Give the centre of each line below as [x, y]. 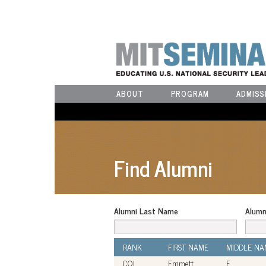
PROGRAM [190, 94]
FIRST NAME [188, 246]
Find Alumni [163, 168]
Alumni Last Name [146, 211]
